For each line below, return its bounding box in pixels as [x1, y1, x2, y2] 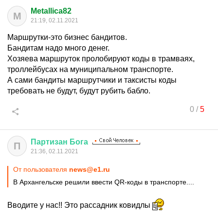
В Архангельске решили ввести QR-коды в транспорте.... [13, 178, 196, 186]
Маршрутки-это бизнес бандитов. [7, 33, 127, 41]
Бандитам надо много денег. [7, 44, 109, 52]
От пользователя [13, 165, 69, 173]
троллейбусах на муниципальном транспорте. [7, 65, 173, 73]
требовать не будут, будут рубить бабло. [7, 87, 150, 95]
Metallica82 [31, 7, 72, 15]
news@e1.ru [69, 165, 110, 173]
